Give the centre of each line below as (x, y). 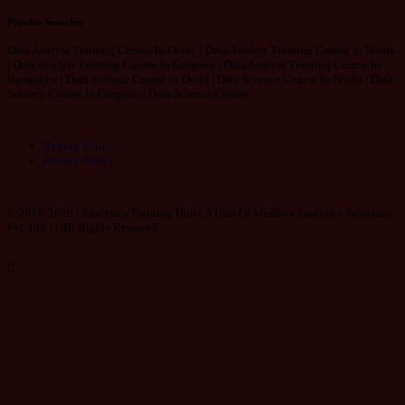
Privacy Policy (79, 160)
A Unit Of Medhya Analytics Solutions (298, 212)
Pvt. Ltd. (28, 227)
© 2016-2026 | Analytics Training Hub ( (106, 212)
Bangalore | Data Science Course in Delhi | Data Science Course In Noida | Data (200, 79)
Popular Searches (45, 21)
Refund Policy (79, 146)
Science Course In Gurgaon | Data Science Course (128, 93)
